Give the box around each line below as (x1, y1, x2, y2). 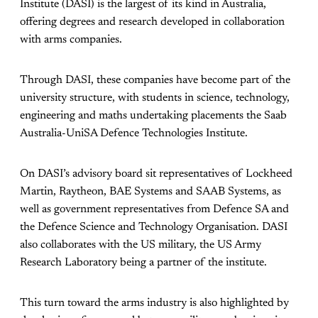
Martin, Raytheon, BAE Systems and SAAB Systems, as (20, 186, 281, 198)
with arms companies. (20, 34, 122, 46)
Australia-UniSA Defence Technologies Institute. (20, 128, 248, 140)
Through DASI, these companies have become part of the (20, 75, 290, 87)
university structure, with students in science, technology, (20, 92, 290, 104)
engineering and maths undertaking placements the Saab (20, 110, 287, 122)
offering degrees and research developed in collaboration (20, 16, 285, 28)
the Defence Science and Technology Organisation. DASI (20, 221, 287, 234)
